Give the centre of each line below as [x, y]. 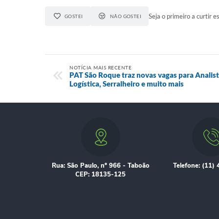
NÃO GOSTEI [126, 16]
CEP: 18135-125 [101, 175]
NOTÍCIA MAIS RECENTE [100, 67]
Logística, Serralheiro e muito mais [127, 84]
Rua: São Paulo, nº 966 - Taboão [100, 166]
